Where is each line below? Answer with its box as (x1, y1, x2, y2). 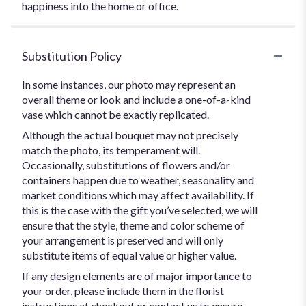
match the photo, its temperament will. (22, 143, 200, 156)
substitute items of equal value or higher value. (22, 248, 236, 262)
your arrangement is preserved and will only (22, 233, 223, 247)
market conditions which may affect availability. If (22, 188, 254, 201)
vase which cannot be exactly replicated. (22, 107, 209, 121)
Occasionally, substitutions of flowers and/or (22, 158, 230, 171)
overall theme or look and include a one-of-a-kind (22, 92, 251, 106)
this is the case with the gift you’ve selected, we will (22, 203, 258, 217)
